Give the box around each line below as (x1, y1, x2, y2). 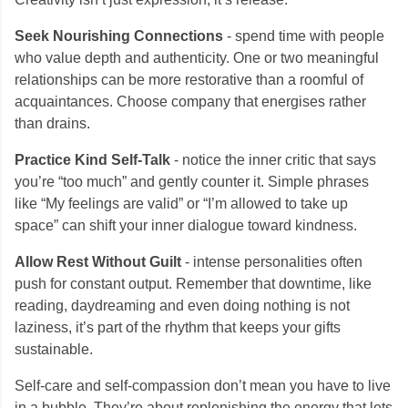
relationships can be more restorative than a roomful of (15, 72, 363, 87)
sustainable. (15, 342, 93, 357)
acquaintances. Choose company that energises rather (15, 94, 366, 109)
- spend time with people (223, 28, 384, 44)
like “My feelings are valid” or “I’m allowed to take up (15, 196, 348, 211)
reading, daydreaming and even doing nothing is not (15, 298, 350, 313)
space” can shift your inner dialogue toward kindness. (15, 218, 357, 233)
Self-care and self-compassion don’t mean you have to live (15, 378, 391, 393)
